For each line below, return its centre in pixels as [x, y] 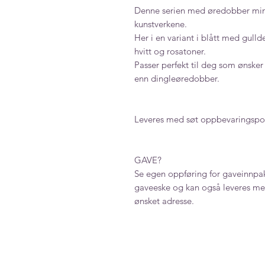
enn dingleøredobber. [177, 79]
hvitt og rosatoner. [170, 51]
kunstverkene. [161, 24]
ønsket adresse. [164, 201]
